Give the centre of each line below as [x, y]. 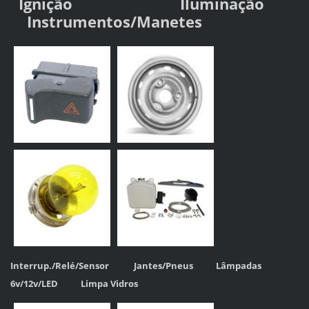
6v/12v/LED [45, 284]
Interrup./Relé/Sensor [72, 266]
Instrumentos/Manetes [114, 22]
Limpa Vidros [109, 284]
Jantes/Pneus [175, 266]
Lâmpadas [238, 266]
